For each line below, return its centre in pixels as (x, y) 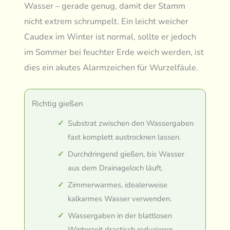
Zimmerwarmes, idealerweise (118, 185)
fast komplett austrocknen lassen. (124, 137)
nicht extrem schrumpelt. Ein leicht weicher (107, 21)
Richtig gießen (58, 103)
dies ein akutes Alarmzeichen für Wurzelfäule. (111, 67)
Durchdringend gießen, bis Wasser (126, 154)
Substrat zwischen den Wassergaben (131, 123)
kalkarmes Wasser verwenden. (120, 198)
